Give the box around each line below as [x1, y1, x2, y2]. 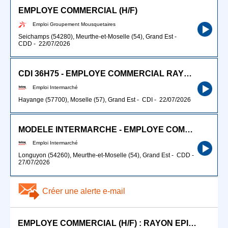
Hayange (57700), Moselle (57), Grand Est [18, 96, 135, 103]
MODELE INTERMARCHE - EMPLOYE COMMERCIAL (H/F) [185, 125, 193, 134]
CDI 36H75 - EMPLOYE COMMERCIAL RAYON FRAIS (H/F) [184, 69, 192, 78]
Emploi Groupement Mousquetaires [33, 21, 116, 27]
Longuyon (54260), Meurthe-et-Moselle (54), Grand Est [18, 152, 170, 159]
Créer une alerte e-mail [42, 186, 125, 195]
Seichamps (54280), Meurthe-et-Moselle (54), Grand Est [18, 33, 173, 40]
